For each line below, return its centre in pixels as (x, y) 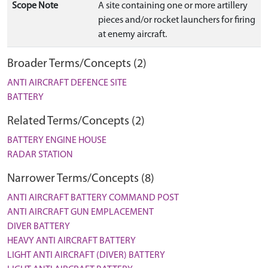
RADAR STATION (40, 155)
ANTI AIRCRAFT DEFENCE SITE (67, 83)
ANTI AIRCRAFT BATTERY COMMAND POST (93, 198)
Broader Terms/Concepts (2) (77, 64)
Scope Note (35, 6)
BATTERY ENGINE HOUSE (57, 141)
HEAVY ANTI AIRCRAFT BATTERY (71, 241)
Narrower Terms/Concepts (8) (81, 179)
